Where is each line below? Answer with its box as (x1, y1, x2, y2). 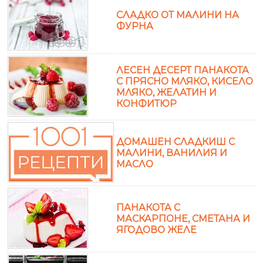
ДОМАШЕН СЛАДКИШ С (116, 136, 235, 147)
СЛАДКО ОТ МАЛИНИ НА (116, 9, 239, 21)
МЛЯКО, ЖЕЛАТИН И (116, 86, 217, 98)
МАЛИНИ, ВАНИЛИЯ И (116, 147, 227, 159)
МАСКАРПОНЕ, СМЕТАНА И (116, 213, 250, 224)
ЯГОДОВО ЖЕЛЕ (116, 224, 197, 235)
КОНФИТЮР (116, 97, 177, 109)
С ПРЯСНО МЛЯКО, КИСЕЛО (116, 75, 253, 87)
